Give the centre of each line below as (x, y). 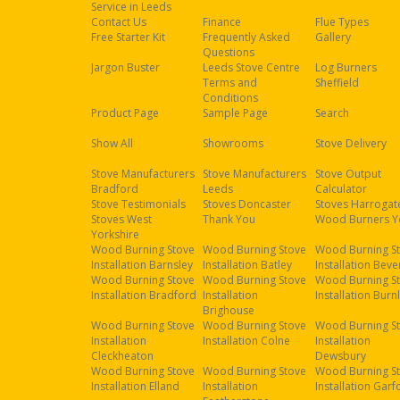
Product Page (125, 113)
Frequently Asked (247, 37)
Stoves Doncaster (247, 204)
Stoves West (121, 219)
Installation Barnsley (142, 265)
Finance (222, 22)
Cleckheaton (122, 356)
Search (332, 113)
